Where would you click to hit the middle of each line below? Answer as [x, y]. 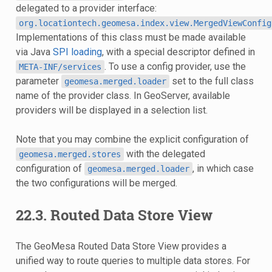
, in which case [223, 168]
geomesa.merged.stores [70, 154]
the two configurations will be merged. [96, 183]
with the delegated [164, 154]
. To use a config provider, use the [175, 66]
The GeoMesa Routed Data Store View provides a [121, 246]
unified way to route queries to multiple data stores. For [133, 260]
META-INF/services [60, 66]
